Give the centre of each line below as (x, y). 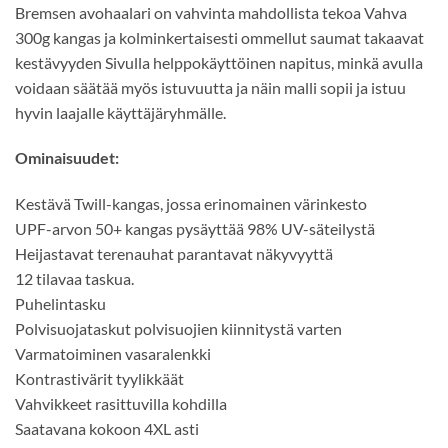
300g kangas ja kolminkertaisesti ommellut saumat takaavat (219, 37)
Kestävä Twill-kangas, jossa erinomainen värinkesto (191, 204)
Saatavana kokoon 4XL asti (107, 429)
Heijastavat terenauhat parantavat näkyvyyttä (174, 254)
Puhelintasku (60, 304)
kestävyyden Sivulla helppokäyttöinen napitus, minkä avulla (219, 62)
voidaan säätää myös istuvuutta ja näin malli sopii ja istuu (210, 87)
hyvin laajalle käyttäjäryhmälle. (120, 112)
